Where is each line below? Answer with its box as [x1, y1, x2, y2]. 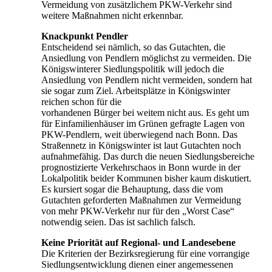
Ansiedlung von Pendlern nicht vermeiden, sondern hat [41, 74, 252, 85]
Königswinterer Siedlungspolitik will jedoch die [41, 63, 224, 74]
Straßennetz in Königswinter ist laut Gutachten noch [41, 140, 241, 151]
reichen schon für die [41, 96, 121, 107]
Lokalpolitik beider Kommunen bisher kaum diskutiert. [41, 172, 251, 183]
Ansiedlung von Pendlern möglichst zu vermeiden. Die [41, 52, 251, 63]
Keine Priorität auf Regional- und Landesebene [41, 237, 236, 248]
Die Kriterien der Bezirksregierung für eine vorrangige [41, 248, 250, 259]
